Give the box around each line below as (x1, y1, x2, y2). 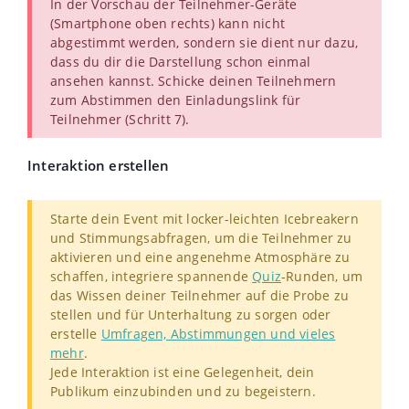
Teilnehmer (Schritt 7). (50, 110, 190, 129)
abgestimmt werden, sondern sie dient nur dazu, (50, 34, 359, 52)
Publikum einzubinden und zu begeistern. (50, 383, 316, 401)
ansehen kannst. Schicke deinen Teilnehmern (50, 72, 337, 90)
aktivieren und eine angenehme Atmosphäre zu (50, 248, 351, 267)
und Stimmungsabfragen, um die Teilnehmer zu (50, 229, 352, 247)
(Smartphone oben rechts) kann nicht (50, 15, 285, 33)
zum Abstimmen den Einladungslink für (50, 91, 301, 110)
